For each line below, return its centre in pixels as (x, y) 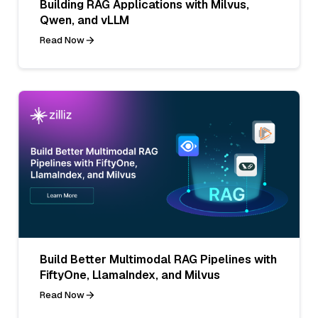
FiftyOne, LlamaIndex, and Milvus (130, 275)
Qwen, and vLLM (84, 20)
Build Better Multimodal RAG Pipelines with (158, 259)
